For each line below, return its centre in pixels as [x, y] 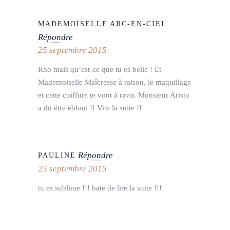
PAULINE [57, 156]
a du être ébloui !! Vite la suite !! [90, 108]
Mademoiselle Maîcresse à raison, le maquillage [114, 82]
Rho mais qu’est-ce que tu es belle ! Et [100, 69]
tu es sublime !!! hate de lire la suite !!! [100, 188]
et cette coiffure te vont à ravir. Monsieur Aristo [114, 95]
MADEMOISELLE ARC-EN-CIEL [103, 24]
